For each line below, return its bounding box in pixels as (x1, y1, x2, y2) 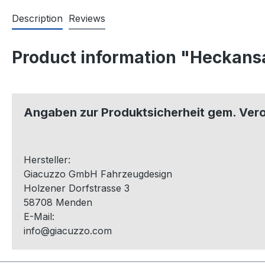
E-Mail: (24, 210, 54, 222)
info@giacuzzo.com (24, 224, 112, 237)
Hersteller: (24, 153, 70, 166)
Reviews (69, 12, 105, 24)
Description (12, 12, 63, 24)
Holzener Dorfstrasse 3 (24, 182, 130, 194)
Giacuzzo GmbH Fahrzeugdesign (24, 167, 172, 180)
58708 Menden (24, 196, 92, 208)
